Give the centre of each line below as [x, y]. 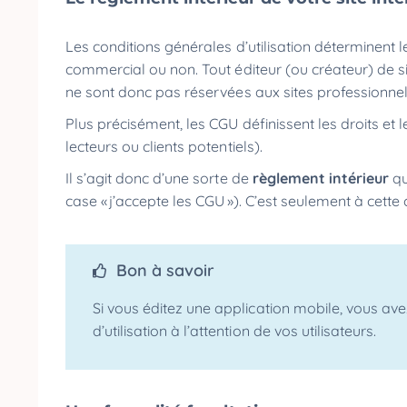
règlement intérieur [323, 178]
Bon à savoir [165, 270]
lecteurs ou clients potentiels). [166, 146]
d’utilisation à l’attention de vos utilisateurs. [234, 331]
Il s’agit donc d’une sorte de [159, 178]
